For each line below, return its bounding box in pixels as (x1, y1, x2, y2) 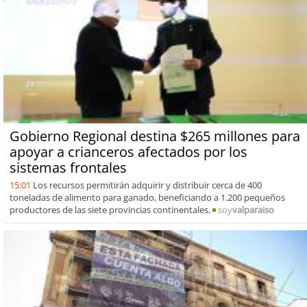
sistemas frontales (9, 158, 127, 177)
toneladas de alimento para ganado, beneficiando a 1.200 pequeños (9, 191, 285, 204)
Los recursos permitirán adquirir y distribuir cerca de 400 (32, 178, 262, 191)
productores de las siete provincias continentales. (9, 203, 212, 216)
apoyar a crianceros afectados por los (9, 142, 247, 161)
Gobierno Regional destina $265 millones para (9, 126, 300, 145)
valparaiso (232, 203, 274, 216)
